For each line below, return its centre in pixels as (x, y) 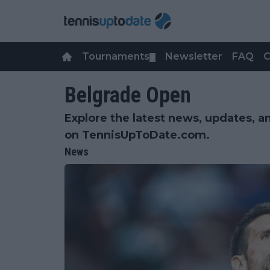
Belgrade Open (128, 95)
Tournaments (116, 56)
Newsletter (194, 56)
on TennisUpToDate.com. (137, 135)
